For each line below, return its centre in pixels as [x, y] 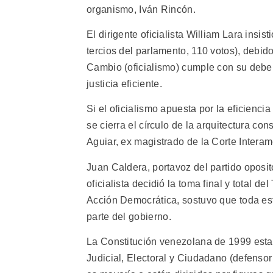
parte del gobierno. [129, 216]
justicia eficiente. [125, 84]
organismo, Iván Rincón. [141, 9]
